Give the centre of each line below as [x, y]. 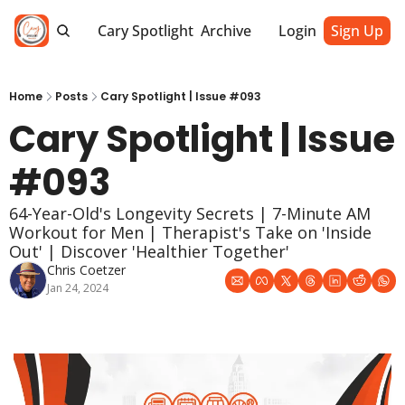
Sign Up [357, 31]
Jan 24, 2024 [78, 288]
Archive [226, 31]
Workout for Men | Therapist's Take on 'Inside [190, 232]
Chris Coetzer [86, 270]
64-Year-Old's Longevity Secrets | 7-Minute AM [190, 213]
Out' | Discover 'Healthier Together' [151, 251]
